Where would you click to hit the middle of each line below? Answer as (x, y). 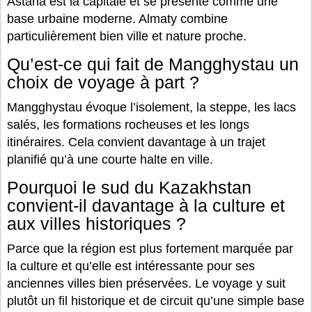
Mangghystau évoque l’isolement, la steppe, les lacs (151, 107)
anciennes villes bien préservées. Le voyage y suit (146, 283)
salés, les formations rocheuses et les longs (128, 124)
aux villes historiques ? (96, 224)
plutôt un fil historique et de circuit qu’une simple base (156, 301)
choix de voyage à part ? (103, 82)
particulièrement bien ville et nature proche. (127, 36)
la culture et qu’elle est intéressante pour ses (131, 266)
